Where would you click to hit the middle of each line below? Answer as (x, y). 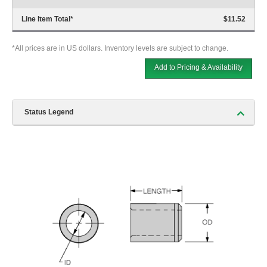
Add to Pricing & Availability (198, 68)
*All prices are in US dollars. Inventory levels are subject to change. (120, 49)
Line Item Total (46, 19)
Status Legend (49, 112)
